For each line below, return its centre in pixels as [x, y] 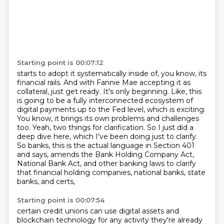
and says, [33, 154]
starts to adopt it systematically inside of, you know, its [111, 73]
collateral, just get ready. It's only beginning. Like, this [109, 91]
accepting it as [165, 82]
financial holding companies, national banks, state [119, 172]
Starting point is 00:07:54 [60, 200]
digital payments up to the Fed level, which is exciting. [111, 109]
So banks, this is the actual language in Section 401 [105, 145]
